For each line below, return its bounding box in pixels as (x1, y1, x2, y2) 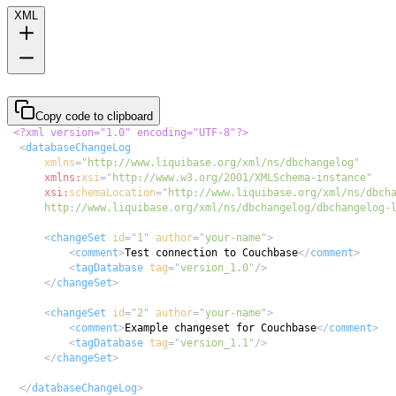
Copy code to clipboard (35, 110, 153, 124)
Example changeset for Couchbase (125, 322, 316, 335)
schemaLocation (69, 187, 156, 200)
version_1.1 (180, 337, 248, 350)
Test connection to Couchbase (125, 247, 298, 260)
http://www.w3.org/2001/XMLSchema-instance (112, 171, 366, 185)
